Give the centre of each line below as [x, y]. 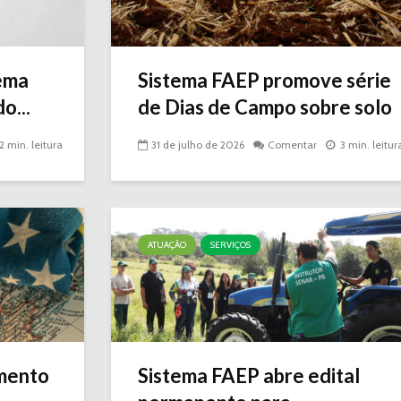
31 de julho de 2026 [198, 145]
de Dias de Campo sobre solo [265, 107]
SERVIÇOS [230, 245]
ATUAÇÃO [167, 245]
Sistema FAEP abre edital [249, 376]
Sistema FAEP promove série [264, 81]
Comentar [292, 145]
